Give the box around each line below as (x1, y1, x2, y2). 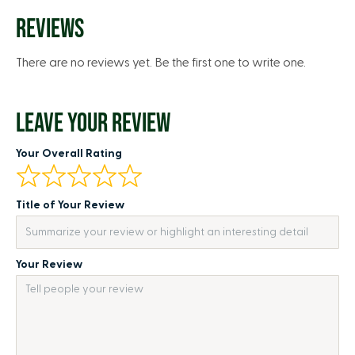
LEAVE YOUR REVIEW (16, 108, 170, 139)
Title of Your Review (16, 200, 124, 211)
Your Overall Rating (16, 148, 122, 159)
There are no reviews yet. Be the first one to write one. (16, 56, 306, 69)
